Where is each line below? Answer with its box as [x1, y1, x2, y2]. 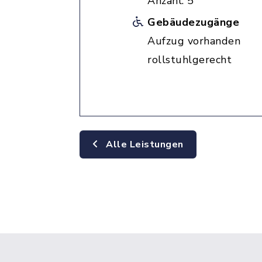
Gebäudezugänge [147, 15, 239, 29]
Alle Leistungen [103, 138, 184, 151]
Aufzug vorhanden [147, 34, 240, 48]
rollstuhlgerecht [147, 53, 232, 67]
